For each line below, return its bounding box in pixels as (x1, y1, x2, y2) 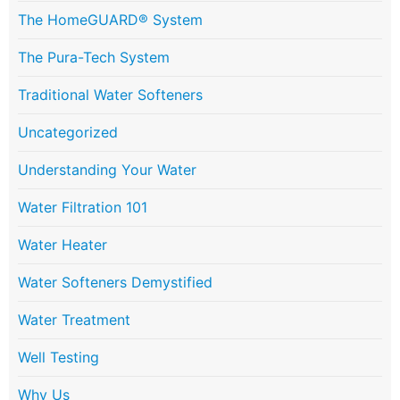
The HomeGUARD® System (18, 11, 203, 29)
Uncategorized (18, 123, 118, 142)
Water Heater (18, 236, 107, 254)
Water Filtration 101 (18, 198, 147, 217)
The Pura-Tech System (18, 48, 170, 67)
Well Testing (18, 348, 99, 367)
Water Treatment (18, 311, 130, 329)
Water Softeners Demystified (18, 273, 212, 292)
